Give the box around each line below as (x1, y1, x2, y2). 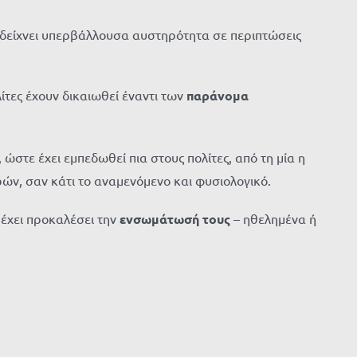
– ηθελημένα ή (230, 210, 316, 226)
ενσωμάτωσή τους (116, 210, 230, 227)
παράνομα (186, 87, 249, 104)
